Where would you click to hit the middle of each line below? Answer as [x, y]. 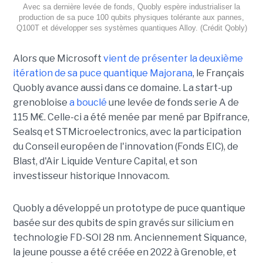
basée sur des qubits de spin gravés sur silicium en [123, 223]
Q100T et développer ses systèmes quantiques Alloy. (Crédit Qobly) [131, 28]
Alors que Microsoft [58, 59]
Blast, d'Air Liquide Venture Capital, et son [105, 161]
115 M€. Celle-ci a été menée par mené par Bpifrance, [131, 117]
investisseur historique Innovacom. [91, 176]
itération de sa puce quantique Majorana [102, 73]
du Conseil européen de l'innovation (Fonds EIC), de [125, 147]
